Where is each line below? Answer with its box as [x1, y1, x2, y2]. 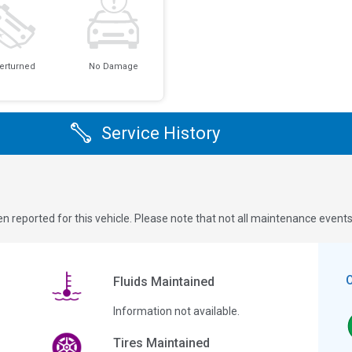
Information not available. [112, 304, 240, 317]
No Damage [88, 61, 138, 72]
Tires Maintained [112, 335, 210, 350]
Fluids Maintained [112, 273, 214, 289]
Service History [101, 123, 220, 144]
